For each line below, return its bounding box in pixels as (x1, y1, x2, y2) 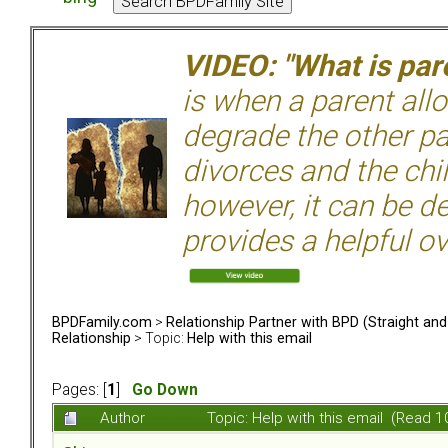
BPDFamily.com (52, 313, 152, 330)
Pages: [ (52, 381, 107, 400)
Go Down (132, 381, 198, 400)
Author (100, 409, 145, 428)
